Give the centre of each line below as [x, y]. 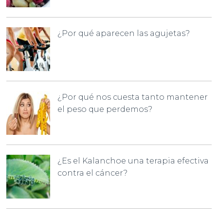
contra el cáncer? [93, 173]
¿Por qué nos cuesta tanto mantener [133, 97]
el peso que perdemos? [105, 109]
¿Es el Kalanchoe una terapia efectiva [133, 161]
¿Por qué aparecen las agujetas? [124, 33]
